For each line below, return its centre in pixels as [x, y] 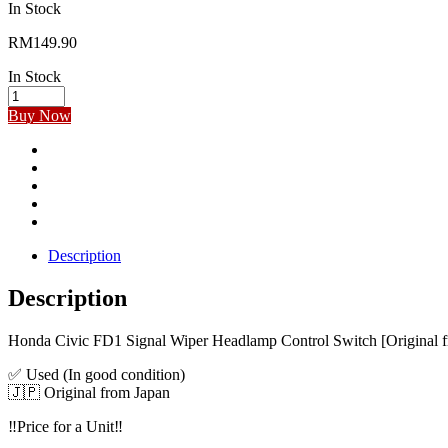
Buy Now [39, 115]
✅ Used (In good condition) [96, 374]
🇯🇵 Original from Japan [89, 392]
